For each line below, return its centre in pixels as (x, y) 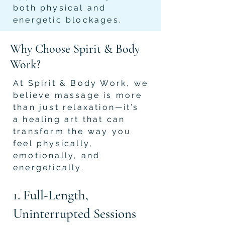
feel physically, (53, 143)
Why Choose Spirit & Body (75, 49)
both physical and (60, 8)
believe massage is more (78, 95)
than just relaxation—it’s (76, 107)
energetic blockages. (68, 20)
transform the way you (72, 131)
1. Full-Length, (51, 195)
